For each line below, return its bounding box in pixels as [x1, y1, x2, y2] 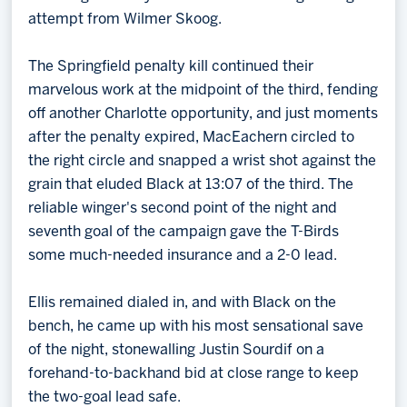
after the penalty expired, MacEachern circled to [28, 130, 355, 144]
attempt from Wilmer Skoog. [28, 12, 223, 26]
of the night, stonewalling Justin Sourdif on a [28, 342, 325, 357]
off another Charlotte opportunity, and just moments [28, 106, 379, 121]
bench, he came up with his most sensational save [28, 319, 364, 333]
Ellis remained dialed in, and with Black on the [28, 295, 337, 310]
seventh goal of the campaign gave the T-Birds [28, 224, 340, 239]
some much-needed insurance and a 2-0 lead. [28, 248, 338, 263]
